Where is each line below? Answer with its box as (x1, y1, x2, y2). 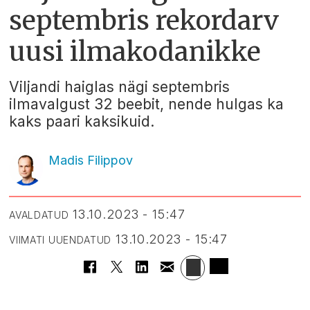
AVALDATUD (9, 208, 69, 221)
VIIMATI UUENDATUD (9, 233, 112, 246)
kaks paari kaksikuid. (9, 113, 155, 131)
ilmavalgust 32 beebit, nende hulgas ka (9, 95, 284, 113)
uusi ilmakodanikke (9, 35, 262, 68)
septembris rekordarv (9, 3, 280, 37)
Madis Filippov (48, 153, 133, 168)
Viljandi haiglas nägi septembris (9, 78, 230, 96)
